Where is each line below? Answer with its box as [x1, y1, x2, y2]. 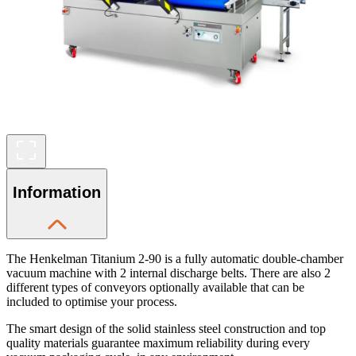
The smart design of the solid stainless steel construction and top [6, 321, 326, 335]
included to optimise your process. [6, 294, 177, 308]
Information [13, 184, 101, 202]
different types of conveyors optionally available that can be [6, 280, 304, 294]
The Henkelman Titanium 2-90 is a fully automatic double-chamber [6, 251, 343, 265]
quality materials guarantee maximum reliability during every [6, 335, 310, 350]
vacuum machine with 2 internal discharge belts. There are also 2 [6, 265, 331, 280]
